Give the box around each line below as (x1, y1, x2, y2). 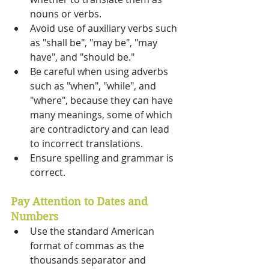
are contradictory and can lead (30, 122, 172, 136)
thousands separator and (30, 253, 148, 267)
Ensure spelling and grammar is (30, 151, 176, 165)
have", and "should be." (30, 50, 137, 64)
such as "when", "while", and (30, 79, 159, 93)
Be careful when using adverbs (30, 65, 171, 79)
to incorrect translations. (30, 137, 145, 151)
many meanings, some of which (30, 108, 175, 122)
